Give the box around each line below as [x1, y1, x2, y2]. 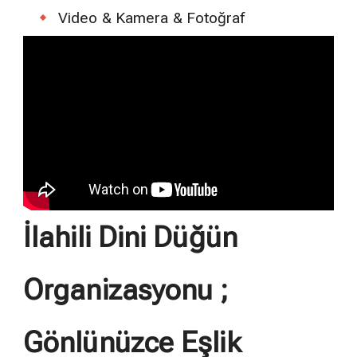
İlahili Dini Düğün [23, 220, 237, 254]
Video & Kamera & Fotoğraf [58, 9, 245, 28]
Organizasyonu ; [23, 273, 229, 307]
